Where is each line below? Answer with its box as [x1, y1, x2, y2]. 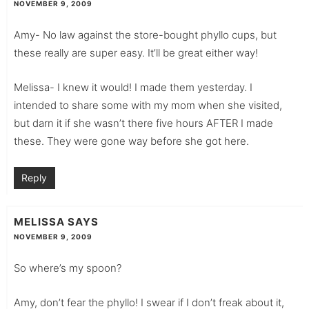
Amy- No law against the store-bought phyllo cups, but [13, 28, 277, 41]
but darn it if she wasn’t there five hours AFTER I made [13, 116, 273, 130]
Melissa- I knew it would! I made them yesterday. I [13, 80, 252, 94]
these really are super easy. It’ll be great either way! [13, 46, 258, 59]
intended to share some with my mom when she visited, [13, 98, 282, 112]
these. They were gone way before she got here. [13, 134, 249, 148]
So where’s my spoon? [13, 261, 121, 275]
